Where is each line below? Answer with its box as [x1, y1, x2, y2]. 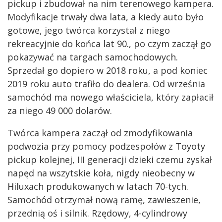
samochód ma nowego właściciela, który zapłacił [7, 91, 214, 103]
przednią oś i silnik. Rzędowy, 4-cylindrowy [7, 207, 187, 219]
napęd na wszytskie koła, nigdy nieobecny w [7, 166, 195, 179]
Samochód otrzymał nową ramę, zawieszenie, [7, 193, 201, 206]
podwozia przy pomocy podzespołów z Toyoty [7, 140, 205, 152]
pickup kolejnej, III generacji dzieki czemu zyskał [7, 153, 212, 166]
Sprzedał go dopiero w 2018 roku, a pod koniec [7, 64, 208, 76]
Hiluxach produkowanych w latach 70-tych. [7, 180, 188, 192]
